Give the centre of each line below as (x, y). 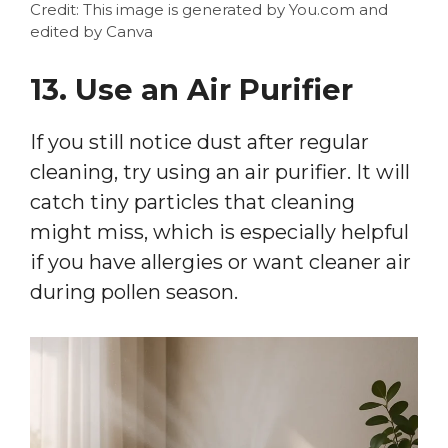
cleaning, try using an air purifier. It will (220, 171)
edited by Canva (91, 31)
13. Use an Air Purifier (191, 89)
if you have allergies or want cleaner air (220, 261)
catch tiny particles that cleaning (192, 201)
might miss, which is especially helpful (219, 231)
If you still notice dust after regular (199, 141)
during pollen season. (134, 291)
